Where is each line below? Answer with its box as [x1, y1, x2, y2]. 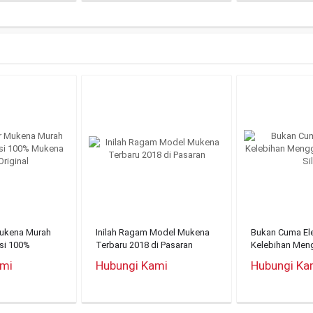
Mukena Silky [251, 252, 305, 263]
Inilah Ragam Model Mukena [96, 227, 210, 238]
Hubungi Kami [96, 259, 168, 272]
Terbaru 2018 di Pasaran [96, 240, 193, 250]
